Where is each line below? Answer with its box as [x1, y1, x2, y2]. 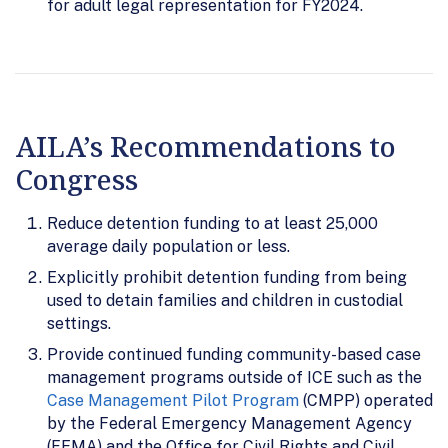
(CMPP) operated [299, 390, 433, 410]
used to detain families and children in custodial [47, 290, 403, 310]
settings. [47, 313, 111, 333]
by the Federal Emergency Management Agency [47, 413, 412, 433]
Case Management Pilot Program [47, 390, 299, 410]
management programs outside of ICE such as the [47, 367, 422, 387]
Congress [15, 159, 138, 198]
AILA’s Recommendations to [15, 126, 396, 165]
